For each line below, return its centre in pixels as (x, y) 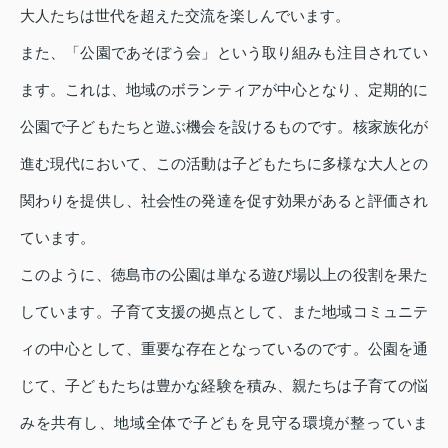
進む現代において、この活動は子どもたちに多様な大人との (224, 164)
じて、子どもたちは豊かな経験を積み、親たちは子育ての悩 (224, 386)
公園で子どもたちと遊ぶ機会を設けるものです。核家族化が (224, 127)
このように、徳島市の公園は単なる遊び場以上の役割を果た (224, 275)
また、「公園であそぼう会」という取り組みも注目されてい (224, 53)
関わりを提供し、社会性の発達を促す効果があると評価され (224, 201)
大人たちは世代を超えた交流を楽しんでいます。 (185, 16)
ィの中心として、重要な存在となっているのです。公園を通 (224, 349)
